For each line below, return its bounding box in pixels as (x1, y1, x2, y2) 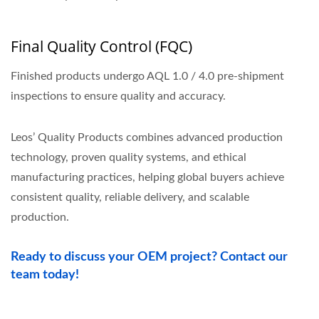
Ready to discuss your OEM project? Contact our (11, 251, 288, 264)
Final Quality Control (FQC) (11, 36, 192, 57)
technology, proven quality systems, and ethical (11, 152, 246, 164)
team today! (11, 268, 79, 282)
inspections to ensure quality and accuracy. (11, 90, 226, 103)
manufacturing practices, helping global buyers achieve (11, 172, 284, 184)
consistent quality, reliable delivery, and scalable (11, 192, 249, 204)
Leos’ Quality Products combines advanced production (11, 132, 283, 144)
